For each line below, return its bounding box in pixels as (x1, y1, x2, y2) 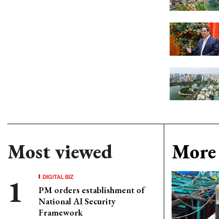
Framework (39, 207, 83, 218)
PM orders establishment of (39, 184, 145, 196)
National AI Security (39, 196, 115, 207)
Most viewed (7, 139, 112, 164)
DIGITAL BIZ (43, 172, 74, 180)
